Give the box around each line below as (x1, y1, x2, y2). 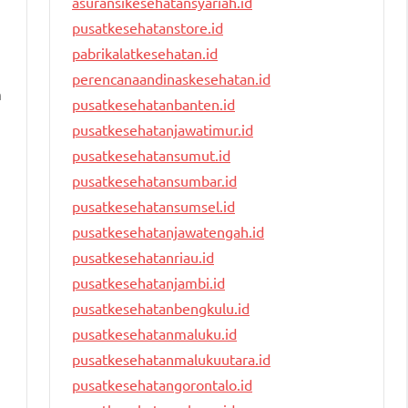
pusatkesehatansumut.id (72, 146, 230, 165)
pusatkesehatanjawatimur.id (72, 120, 253, 139)
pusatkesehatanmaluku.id (72, 324, 237, 343)
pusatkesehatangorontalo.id (72, 375, 252, 394)
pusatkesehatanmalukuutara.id (72, 350, 270, 369)
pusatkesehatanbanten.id (72, 95, 235, 114)
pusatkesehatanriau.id (72, 248, 214, 267)
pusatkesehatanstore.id (72, 18, 223, 37)
